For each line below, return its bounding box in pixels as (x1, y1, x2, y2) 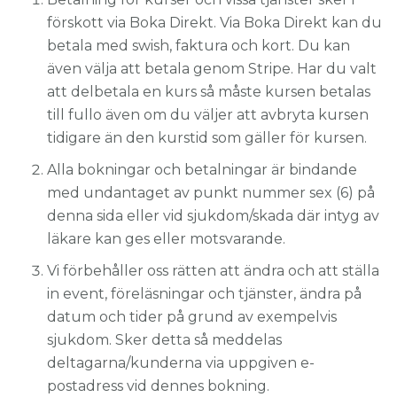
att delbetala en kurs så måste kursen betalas (47, 82, 371, 100)
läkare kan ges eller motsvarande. (47, 230, 286, 247)
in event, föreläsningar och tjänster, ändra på (47, 284, 362, 302)
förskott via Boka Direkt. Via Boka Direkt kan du (47, 13, 383, 31)
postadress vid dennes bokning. (47, 377, 270, 394)
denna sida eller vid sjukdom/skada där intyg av (47, 206, 380, 224)
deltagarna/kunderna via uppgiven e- (47, 354, 315, 371)
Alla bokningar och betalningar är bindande (47, 160, 358, 178)
